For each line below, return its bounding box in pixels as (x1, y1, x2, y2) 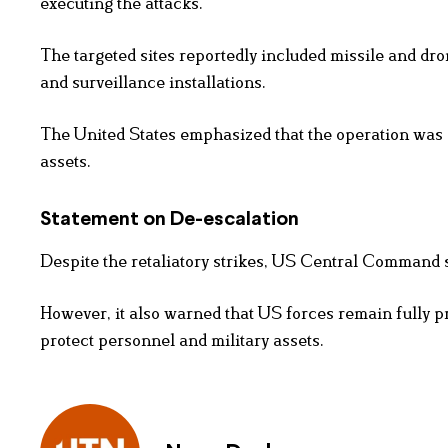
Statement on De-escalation (40, 210, 299, 230)
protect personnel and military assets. (40, 330, 324, 351)
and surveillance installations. (40, 72, 266, 93)
